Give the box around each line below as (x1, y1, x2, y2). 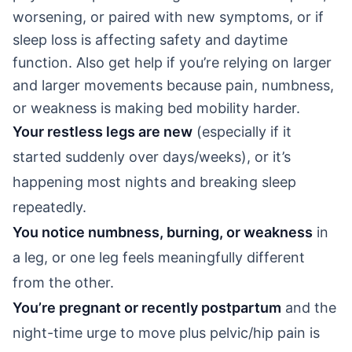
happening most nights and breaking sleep (13, 173, 296, 190)
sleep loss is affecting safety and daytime (13, 31, 288, 48)
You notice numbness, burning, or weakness (13, 223, 313, 240)
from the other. (13, 273, 114, 291)
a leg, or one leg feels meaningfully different (13, 248, 305, 266)
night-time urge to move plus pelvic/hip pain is (13, 324, 320, 341)
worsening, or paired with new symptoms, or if (13, 8, 324, 25)
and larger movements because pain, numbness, (13, 76, 334, 93)
